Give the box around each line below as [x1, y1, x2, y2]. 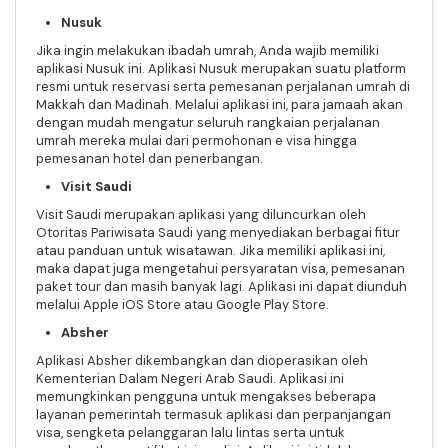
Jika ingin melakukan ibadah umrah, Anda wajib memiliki [36, 41, 379, 59]
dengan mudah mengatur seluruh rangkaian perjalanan [36, 113, 380, 131]
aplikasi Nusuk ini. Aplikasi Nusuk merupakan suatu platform [36, 59, 406, 77]
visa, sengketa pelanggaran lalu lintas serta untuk [36, 423, 345, 441]
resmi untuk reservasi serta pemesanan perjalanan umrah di [36, 77, 410, 95]
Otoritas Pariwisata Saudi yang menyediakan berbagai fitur [36, 223, 400, 241]
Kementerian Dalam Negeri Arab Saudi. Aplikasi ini [36, 369, 344, 387]
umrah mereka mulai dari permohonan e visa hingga [36, 131, 357, 149]
